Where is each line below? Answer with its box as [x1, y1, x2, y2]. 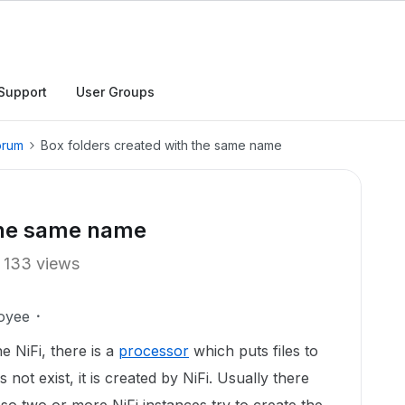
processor [118, 342, 189, 360]
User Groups [76, 84, 155, 99]
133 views [4, 254, 80, 273]
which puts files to [189, 342, 318, 360]
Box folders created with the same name [41, 137, 282, 153]
